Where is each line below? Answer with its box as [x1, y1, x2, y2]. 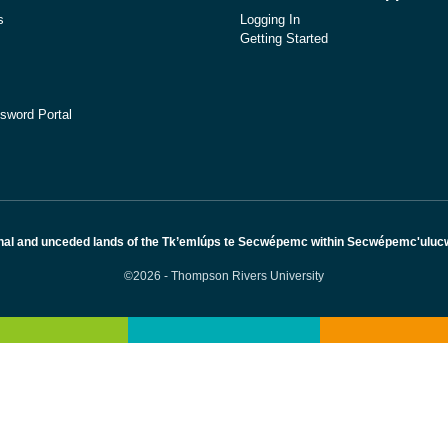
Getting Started [240, 31, 328, 46]
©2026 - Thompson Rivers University [124, 268, 324, 283]
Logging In [240, 12, 300, 27]
